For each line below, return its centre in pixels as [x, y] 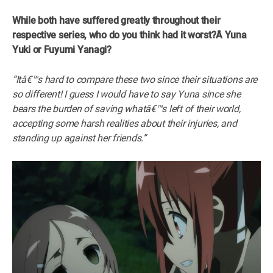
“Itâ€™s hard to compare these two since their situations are [135, 79]
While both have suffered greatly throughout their [116, 20]
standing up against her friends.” [79, 138]
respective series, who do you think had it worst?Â [119, 35]
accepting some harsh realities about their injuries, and [125, 123]
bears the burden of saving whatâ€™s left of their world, [126, 108]
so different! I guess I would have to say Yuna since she [126, 94]
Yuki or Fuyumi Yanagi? [62, 49]
